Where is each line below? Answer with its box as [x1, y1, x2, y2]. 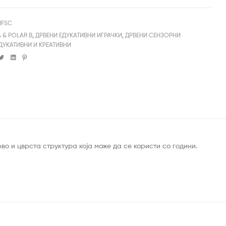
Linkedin [17, 52, 40, 60]
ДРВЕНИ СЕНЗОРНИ [125, 31, 181, 39]
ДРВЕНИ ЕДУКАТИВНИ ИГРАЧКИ [35, 31, 123, 39]
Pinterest [26, 52, 52, 60]
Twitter [5, 52, 25, 60]
